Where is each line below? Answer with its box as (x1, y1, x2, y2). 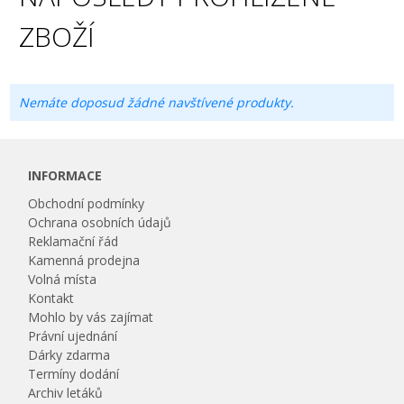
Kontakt (28, 289, 75, 307)
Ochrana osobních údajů (28, 214, 172, 231)
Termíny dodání (28, 365, 120, 382)
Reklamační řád (28, 233, 119, 250)
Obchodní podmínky (28, 195, 145, 212)
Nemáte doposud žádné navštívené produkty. (19, 94, 295, 111)
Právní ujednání (28, 327, 118, 344)
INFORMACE (28, 167, 103, 184)
